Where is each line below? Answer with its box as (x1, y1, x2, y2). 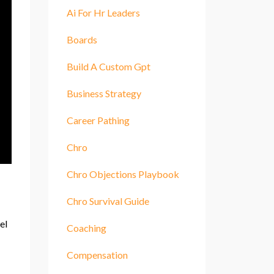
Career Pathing (66, 114, 130, 126)
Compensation (66, 248, 128, 261)
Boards (66, 33, 97, 45)
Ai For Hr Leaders (66, 6, 140, 18)
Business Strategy (66, 87, 141, 99)
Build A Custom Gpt (66, 60, 150, 72)
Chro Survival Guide (66, 194, 149, 207)
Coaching (66, 221, 106, 234)
